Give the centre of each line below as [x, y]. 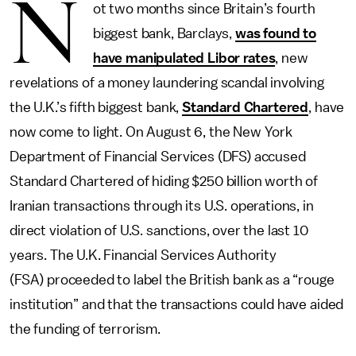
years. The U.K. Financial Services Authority [143, 255]
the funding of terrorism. [85, 329]
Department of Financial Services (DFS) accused [158, 157]
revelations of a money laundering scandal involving [167, 83]
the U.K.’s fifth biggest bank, [96, 107]
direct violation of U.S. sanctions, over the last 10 [159, 230]
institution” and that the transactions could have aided [177, 304]
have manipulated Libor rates [184, 58]
